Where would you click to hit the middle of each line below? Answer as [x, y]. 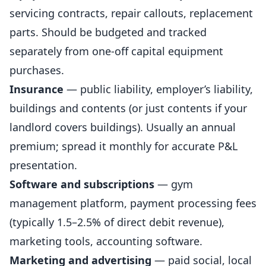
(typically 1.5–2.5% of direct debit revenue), [117, 222]
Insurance [37, 89]
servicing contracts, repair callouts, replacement [131, 13]
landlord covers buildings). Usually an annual [123, 127]
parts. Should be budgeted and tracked [108, 32]
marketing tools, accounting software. [106, 241]
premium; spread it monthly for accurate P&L [123, 146]
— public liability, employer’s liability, [158, 89]
